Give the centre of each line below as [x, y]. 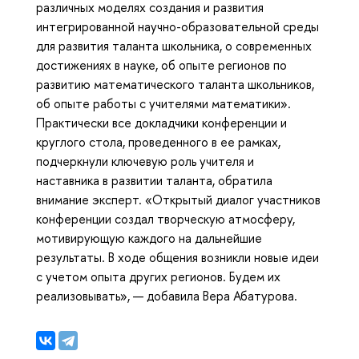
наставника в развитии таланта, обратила [154, 181]
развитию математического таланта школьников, [175, 85]
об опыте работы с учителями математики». [163, 104]
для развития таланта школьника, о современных [174, 46]
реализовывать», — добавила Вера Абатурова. [167, 296]
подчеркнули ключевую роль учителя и [145, 161]
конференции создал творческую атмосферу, [165, 219]
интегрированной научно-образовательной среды [177, 27]
